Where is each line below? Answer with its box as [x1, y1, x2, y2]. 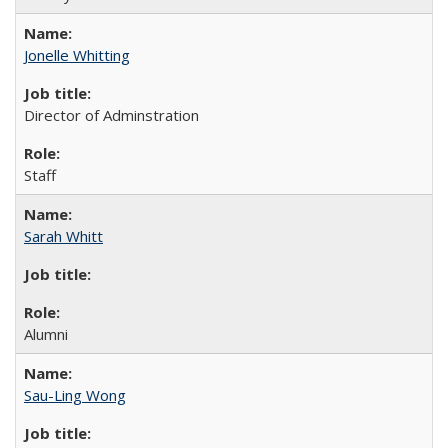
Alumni [24, 324, 68, 344]
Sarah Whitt [24, 226, 103, 246]
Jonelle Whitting [24, 45, 130, 65]
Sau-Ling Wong [24, 385, 126, 405]
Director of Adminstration [24, 105, 199, 125]
